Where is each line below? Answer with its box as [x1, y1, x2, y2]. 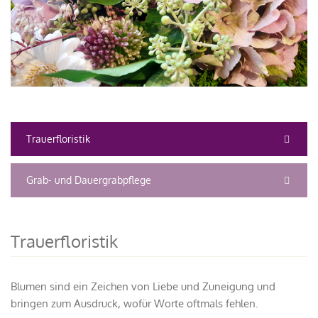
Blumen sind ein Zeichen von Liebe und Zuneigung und [11, 279, 275, 293]
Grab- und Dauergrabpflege [26, 173, 151, 186]
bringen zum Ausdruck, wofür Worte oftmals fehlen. [11, 296, 258, 310]
